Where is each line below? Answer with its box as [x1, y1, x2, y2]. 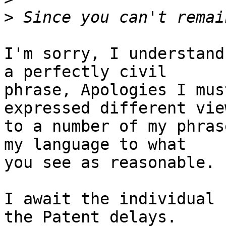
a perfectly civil [4, 63, 167, 81]
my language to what [4, 135, 186, 154]
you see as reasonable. [4, 153, 215, 172]
